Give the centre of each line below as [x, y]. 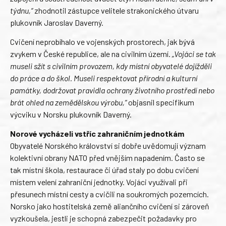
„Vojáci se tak [194, 53]
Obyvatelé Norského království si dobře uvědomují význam [108, 146]
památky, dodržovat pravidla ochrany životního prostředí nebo [112, 90]
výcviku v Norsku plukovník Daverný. [71, 114]
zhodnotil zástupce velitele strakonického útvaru [116, 10]
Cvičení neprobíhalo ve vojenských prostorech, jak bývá [102, 41]
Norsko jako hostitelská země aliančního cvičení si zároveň [110, 206]
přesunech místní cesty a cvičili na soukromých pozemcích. [109, 194]
